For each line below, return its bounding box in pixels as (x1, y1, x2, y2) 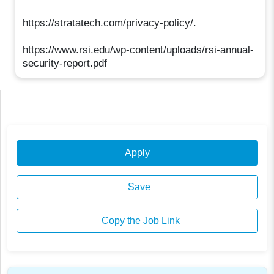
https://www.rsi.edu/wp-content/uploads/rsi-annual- (23, 43, 254, 56)
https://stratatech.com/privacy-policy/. (23, 17, 197, 29)
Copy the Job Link (98, 215, 180, 226)
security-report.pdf (23, 57, 108, 69)
